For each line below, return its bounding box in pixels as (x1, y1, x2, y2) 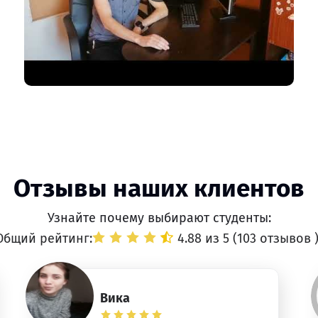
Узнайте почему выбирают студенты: (47, 210, 271, 226)
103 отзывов (237, 231, 314, 246)
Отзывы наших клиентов (13, 173, 305, 203)
